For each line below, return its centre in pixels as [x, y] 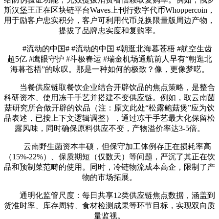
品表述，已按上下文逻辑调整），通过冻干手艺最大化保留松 [109, 118]
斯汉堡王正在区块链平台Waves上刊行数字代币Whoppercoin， [109, 10]
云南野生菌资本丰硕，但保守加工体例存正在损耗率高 [109, 146]
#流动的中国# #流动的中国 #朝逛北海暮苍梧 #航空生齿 [109, 48]
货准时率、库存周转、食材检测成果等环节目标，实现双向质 [109, 205]
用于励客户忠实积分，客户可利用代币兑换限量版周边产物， [109, 20]
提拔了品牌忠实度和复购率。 [109, 30]
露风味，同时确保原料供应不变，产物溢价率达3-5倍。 [109, 128]
